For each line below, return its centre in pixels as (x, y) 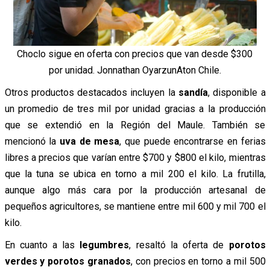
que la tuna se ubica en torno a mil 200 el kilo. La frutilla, (135, 174)
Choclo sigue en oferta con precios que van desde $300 (135, 54)
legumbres (105, 245)
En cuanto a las (42, 245)
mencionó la (32, 142)
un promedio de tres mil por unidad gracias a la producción (135, 109)
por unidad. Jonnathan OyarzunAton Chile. (135, 71)
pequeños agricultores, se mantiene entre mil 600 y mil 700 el (135, 207)
